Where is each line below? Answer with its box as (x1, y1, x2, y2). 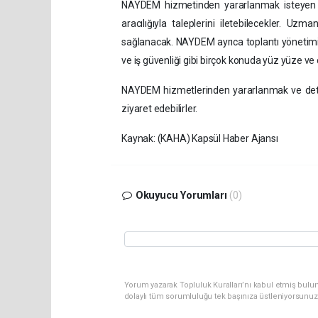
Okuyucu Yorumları (132, 189, 230, 202)
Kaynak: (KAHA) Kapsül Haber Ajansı (121, 132, 278, 144)
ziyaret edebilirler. (121, 102, 198, 114)
